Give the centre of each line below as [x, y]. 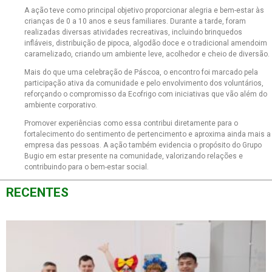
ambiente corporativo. [61, 105]
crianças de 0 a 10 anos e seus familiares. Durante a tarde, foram [135, 21]
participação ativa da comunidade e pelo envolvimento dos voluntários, [144, 83]
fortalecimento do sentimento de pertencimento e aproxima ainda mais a [148, 134]
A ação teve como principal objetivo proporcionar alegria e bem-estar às [144, 10]
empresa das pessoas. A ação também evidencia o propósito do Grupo [143, 145]
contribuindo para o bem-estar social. [87, 167]
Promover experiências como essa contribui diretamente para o [131, 123]
